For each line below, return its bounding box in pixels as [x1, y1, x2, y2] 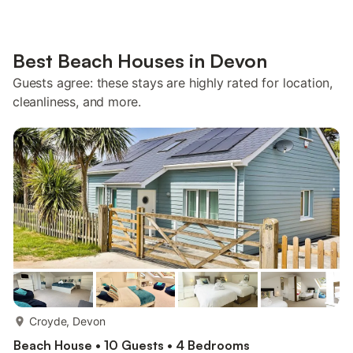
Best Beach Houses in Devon [13, 49, 267, 72]
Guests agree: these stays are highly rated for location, [13, 75, 333, 91]
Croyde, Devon [29, 314, 106, 328]
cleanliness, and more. [13, 94, 142, 110]
